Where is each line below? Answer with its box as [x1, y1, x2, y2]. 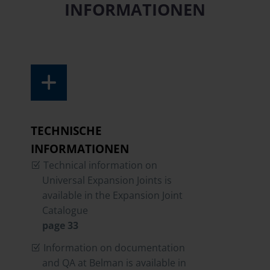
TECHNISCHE [31, 123, 102, 139]
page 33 [42, 219, 79, 233]
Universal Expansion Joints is [42, 174, 172, 187]
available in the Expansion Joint [42, 189, 183, 202]
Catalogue [42, 204, 89, 218]
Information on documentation [43, 240, 185, 254]
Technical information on [43, 159, 157, 172]
